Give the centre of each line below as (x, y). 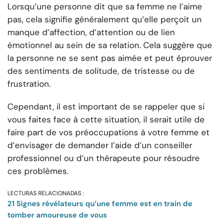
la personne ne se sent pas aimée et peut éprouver (110, 58)
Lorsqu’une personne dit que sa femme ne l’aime (105, 7)
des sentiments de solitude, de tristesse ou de (101, 71)
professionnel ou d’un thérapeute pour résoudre (104, 158)
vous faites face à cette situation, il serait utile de (106, 120)
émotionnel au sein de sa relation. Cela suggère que (110, 45)
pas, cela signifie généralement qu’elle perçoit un (105, 20)
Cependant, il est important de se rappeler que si (106, 107)
